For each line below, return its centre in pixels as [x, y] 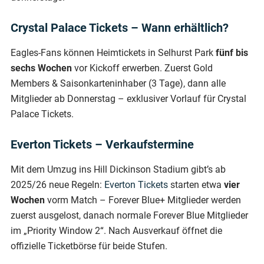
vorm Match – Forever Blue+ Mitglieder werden [143, 200]
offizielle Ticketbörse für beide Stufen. [89, 246]
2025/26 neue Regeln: [57, 184]
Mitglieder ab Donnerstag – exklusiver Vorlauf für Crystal [128, 98]
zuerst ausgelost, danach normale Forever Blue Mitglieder [129, 215]
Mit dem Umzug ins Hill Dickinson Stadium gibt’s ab [118, 169]
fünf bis [232, 52]
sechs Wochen [41, 68]
